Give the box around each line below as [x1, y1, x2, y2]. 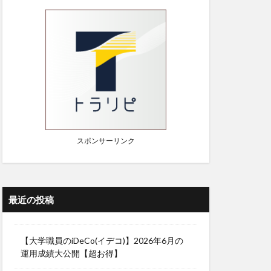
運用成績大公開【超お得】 [21, 248, 122, 258]
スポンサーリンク [77, 136, 135, 145]
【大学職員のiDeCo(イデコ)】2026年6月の [21, 235, 183, 246]
